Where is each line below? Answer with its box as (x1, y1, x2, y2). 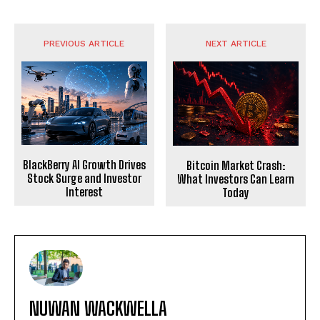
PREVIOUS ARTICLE (44, 39, 125, 49)
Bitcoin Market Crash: (186, 158, 286, 172)
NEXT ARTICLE (205, 39, 266, 49)
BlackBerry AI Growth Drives (22, 158, 146, 172)
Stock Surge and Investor (26, 171, 141, 186)
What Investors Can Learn (177, 171, 295, 186)
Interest (65, 185, 103, 199)
